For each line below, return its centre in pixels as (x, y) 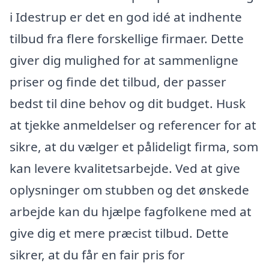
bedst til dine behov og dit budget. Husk (128, 103)
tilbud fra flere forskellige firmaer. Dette (127, 38)
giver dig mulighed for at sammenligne (124, 60)
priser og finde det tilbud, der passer (118, 81)
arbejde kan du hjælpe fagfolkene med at (131, 211)
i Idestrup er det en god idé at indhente (126, 17)
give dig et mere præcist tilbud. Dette (119, 233)
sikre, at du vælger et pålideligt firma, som (134, 146)
